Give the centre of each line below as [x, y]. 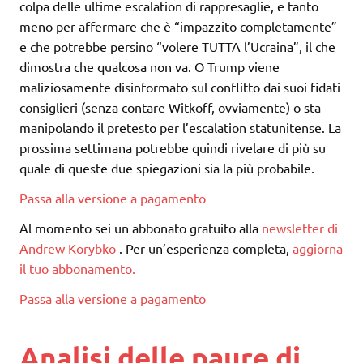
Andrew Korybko [68, 248]
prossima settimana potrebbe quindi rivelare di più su [173, 148]
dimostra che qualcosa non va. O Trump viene [149, 67]
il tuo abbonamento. [77, 269]
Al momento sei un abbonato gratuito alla [141, 228]
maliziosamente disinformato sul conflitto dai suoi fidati [180, 87]
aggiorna [318, 248]
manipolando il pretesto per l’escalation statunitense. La [180, 128]
